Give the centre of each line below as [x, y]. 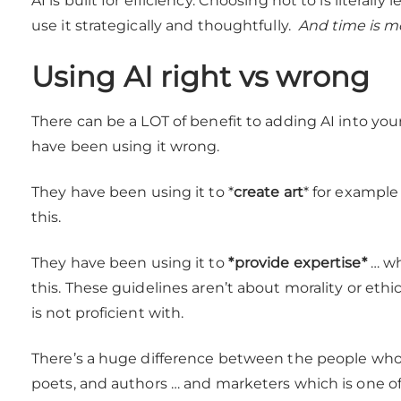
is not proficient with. [108, 313]
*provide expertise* [297, 263]
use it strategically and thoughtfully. [165, 26]
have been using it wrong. [126, 147]
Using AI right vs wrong [201, 77]
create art [268, 192]
